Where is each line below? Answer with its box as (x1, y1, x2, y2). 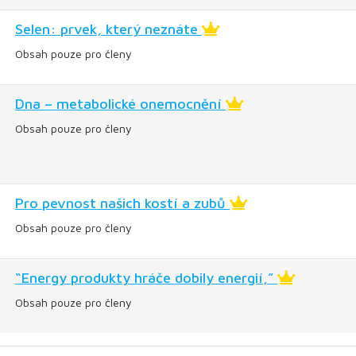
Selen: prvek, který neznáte (15, 21, 202, 37)
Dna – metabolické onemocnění (15, 95, 226, 112)
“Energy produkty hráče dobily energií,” (15, 269, 277, 286)
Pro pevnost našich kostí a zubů (15, 195, 230, 211)
